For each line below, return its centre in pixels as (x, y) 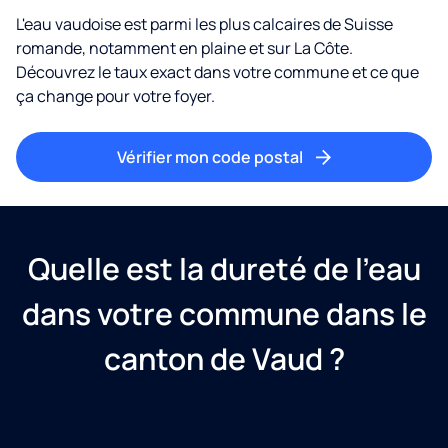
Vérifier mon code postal (210, 156)
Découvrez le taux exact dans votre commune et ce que (217, 71)
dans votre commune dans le (224, 313)
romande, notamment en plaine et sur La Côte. (184, 47)
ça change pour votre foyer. (115, 95)
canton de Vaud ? (224, 358)
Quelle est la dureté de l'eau (224, 268)
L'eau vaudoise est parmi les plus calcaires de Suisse (204, 23)
